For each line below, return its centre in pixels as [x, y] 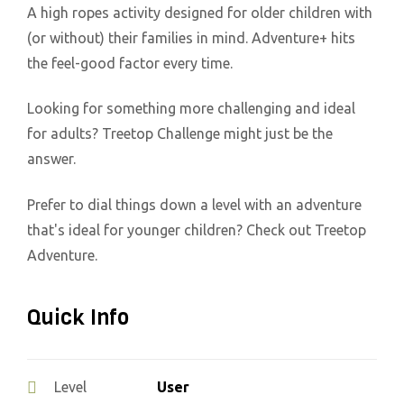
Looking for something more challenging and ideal [191, 109]
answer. [51, 159]
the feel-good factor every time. [130, 63]
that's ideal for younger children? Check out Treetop [197, 230]
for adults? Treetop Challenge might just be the [180, 134]
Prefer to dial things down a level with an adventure [194, 205]
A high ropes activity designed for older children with [200, 12]
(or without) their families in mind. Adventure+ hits [191, 37]
